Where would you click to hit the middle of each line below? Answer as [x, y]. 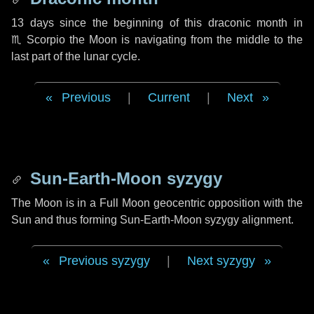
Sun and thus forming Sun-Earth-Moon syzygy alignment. [152, 220]
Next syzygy [221, 261]
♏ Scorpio [39, 40]
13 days [33, 23]
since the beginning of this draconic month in [178, 23]
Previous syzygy [104, 261]
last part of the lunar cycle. [76, 56]
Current [169, 97]
